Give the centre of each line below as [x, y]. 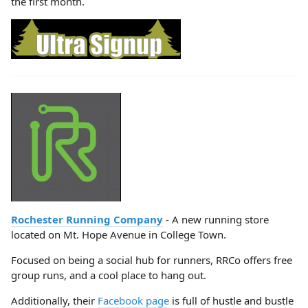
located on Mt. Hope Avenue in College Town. [121, 234]
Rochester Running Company [87, 219]
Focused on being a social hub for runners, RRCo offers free [152, 260]
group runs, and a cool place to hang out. [109, 275]
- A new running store [216, 219]
